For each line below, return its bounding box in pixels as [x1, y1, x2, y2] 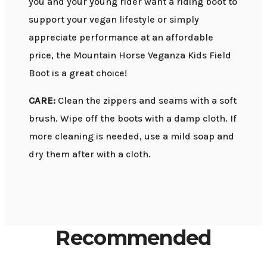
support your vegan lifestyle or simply [29, 13, 199, 25]
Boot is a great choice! [29, 67, 127, 79]
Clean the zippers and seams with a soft [55, 94, 237, 106]
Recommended [55, 225, 212, 250]
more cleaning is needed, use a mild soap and [29, 130, 234, 142]
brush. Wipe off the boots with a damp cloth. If [29, 112, 237, 124]
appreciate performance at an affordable [29, 31, 213, 43]
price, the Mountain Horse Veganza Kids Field [29, 49, 231, 61]
